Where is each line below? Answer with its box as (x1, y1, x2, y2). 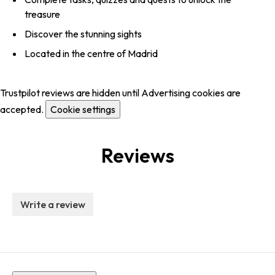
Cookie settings (50, 103, 115, 116)
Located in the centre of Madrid (25, 47, 158, 60)
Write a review (20, 198, 85, 211)
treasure (25, 8, 60, 21)
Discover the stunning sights (25, 28, 142, 41)
